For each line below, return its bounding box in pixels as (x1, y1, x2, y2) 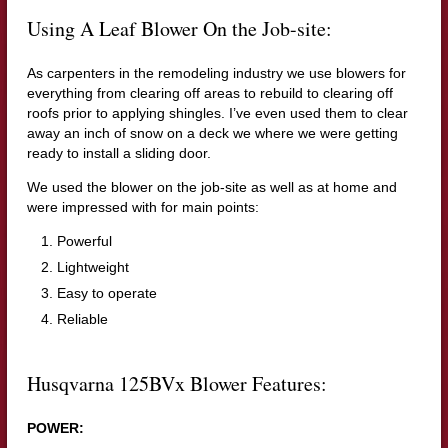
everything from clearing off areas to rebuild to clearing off (26, 85, 393, 102)
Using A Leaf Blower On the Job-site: (26, 15, 332, 43)
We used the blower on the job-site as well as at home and (26, 179, 397, 196)
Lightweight (56, 259, 129, 276)
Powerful (56, 233, 112, 250)
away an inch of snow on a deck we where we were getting (26, 125, 398, 142)
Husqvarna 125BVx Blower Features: (26, 370, 327, 398)
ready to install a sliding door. (26, 145, 211, 162)
